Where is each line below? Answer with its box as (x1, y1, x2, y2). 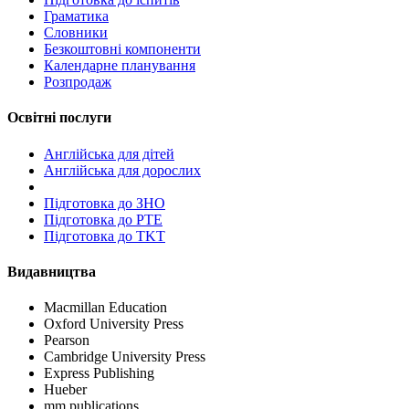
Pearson (44, 332, 89, 349)
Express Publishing (44, 365, 154, 382)
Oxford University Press (44, 316, 184, 332)
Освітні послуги (7, 110, 111, 126)
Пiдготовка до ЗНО (44, 194, 165, 211)
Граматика (44, 8, 109, 25)
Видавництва (7, 263, 96, 279)
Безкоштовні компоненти (44, 41, 201, 58)
